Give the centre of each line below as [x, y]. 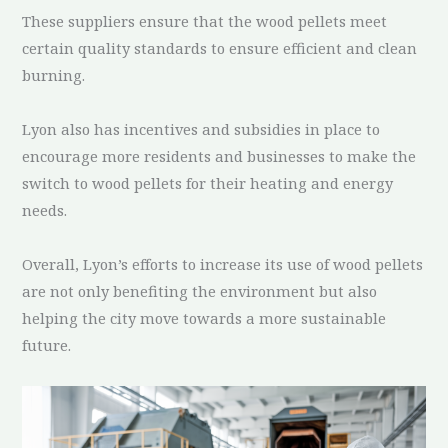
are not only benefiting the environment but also [200, 290]
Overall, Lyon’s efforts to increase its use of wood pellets [223, 263]
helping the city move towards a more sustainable [204, 317]
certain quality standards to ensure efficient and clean [220, 47]
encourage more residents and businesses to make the [219, 155]
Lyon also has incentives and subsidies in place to [201, 128]
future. [47, 344]
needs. [45, 209]
